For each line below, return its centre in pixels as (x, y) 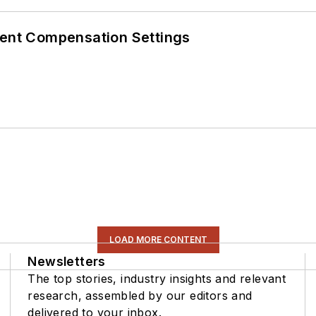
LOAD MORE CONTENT (158, 240)
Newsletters (67, 262)
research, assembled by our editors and (140, 296)
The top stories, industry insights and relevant (157, 279)
